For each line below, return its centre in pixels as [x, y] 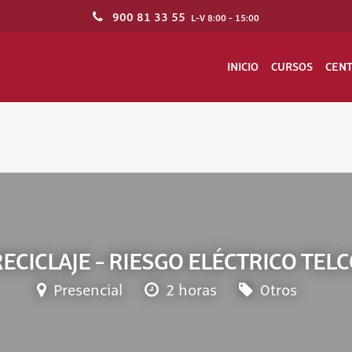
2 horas [189, 291]
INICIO [243, 67]
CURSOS [292, 67]
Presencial [86, 291]
